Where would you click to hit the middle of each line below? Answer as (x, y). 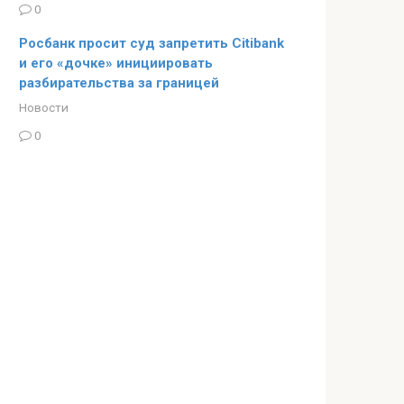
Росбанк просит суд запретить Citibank (151, 43)
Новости (44, 107)
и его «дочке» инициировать (116, 63)
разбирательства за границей (119, 83)
